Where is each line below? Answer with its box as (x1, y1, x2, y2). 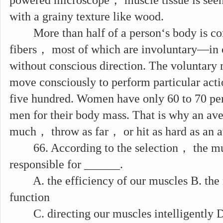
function (9, 191, 50, 204)
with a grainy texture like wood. (9, 10, 164, 23)
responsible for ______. (9, 158, 123, 171)
